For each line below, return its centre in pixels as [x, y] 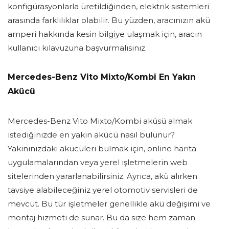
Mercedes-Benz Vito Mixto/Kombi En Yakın [102, 77]
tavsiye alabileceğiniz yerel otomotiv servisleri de [103, 190]
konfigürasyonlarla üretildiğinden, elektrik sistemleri [108, 7]
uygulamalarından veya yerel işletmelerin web [98, 163]
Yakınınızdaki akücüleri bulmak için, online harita [102, 149]
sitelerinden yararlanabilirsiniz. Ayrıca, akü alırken [102, 176]
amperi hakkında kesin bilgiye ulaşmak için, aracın [105, 34]
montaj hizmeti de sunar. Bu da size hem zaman [101, 218]
